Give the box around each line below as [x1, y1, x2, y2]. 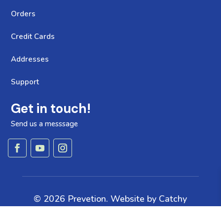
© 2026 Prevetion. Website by [34, 193, 159, 205]
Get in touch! [11, 100, 91, 117]
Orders [11, 9, 36, 19]
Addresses [11, 54, 49, 65]
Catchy [159, 193, 187, 205]
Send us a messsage [11, 119, 78, 129]
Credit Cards [11, 32, 55, 42]
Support [11, 77, 39, 87]
